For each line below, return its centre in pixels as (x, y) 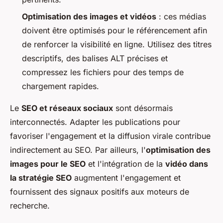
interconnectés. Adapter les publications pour (95, 122)
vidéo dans (187, 164)
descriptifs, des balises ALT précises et (95, 58)
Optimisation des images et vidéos (89, 17)
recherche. (30, 206)
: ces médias (181, 17)
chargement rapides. (60, 86)
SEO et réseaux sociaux (67, 108)
